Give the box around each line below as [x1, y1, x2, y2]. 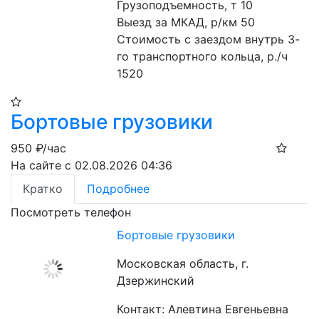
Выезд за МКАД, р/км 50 [117, 15, 256, 29]
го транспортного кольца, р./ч [117, 49, 288, 63]
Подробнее [87, 182, 150, 196]
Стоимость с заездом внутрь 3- [117, 32, 300, 46]
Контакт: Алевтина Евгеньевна [117, 302, 289, 316]
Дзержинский [117, 273, 195, 288]
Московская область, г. [117, 256, 249, 271]
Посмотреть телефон [11, 205, 131, 219]
